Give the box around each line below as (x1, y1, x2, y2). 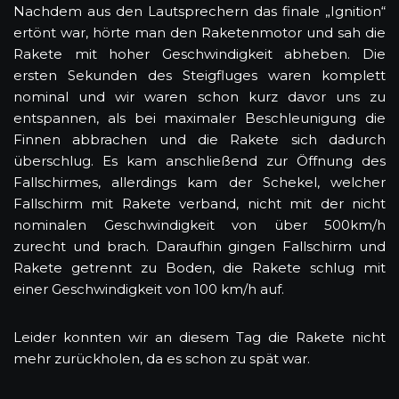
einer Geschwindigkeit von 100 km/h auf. (13, 280, 284, 297)
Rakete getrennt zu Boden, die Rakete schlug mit (13, 258, 386, 276)
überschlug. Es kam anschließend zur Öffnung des (13, 151, 386, 169)
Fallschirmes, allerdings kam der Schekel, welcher (13, 173, 386, 191)
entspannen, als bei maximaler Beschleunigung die (13, 109, 386, 126)
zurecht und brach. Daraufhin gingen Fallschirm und (13, 237, 386, 255)
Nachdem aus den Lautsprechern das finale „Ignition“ (13, 2, 386, 20)
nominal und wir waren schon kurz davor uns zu (13, 87, 386, 105)
